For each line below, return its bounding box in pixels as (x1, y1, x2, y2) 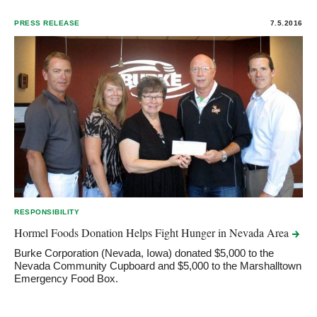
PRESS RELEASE (14, 18, 80, 27)
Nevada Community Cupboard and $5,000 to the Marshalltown (14, 259, 301, 272)
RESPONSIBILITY (14, 207, 80, 216)
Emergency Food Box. (14, 272, 118, 284)
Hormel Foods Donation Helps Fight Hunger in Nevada (14, 224, 267, 240)
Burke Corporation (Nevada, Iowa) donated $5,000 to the (14, 246, 274, 259)
